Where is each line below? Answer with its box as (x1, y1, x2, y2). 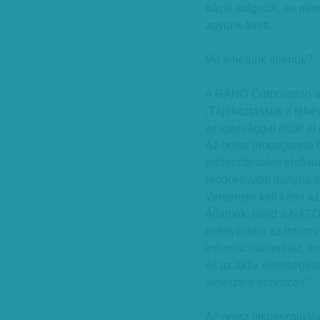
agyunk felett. (205, 19, 272, 31)
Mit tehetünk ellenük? (205, 54, 313, 66)
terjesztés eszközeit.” (205, 276, 311, 289)
